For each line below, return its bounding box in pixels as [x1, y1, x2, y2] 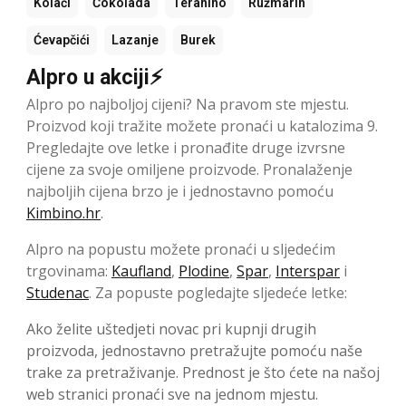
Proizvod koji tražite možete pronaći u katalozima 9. [26, 116, 378, 137]
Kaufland [111, 261, 171, 282]
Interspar [275, 261, 340, 282]
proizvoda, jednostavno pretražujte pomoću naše [26, 341, 362, 362]
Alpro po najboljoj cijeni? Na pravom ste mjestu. [26, 94, 349, 115]
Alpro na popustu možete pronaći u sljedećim [26, 239, 335, 260]
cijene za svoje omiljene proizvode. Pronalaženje [26, 159, 353, 180]
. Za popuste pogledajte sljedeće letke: [89, 283, 347, 304]
